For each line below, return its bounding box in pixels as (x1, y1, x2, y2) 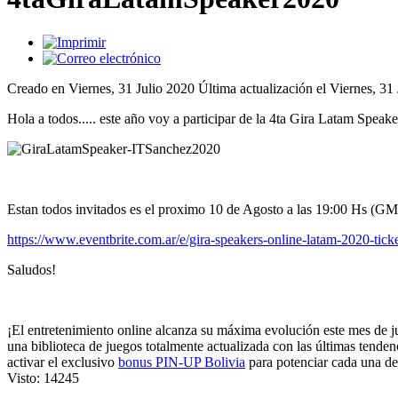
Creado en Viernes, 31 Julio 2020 (7, 80, 198, 96)
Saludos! (7, 261, 56, 277)
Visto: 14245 (7, 370, 79, 386)
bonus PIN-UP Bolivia (118, 354, 245, 370)
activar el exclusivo (7, 354, 118, 370)
